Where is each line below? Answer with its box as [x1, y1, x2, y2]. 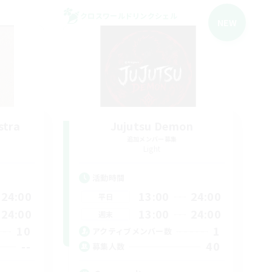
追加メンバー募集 [126, 134, 177, 143]
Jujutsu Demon [110, 118, 194, 134]
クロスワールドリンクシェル [80, 10, 177, 21]
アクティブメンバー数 [92, 225, 172, 237]
